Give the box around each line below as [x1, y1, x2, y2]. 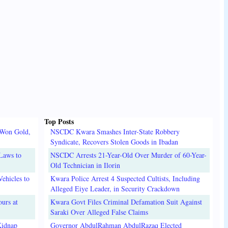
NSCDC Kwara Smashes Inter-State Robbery [50, 127, 180, 137]
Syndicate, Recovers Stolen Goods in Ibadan [50, 137, 178, 147]
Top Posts [44, 116, 74, 127]
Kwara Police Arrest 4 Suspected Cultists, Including [50, 174, 200, 184]
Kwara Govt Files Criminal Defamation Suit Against [50, 197, 202, 207]
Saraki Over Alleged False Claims [50, 207, 148, 217]
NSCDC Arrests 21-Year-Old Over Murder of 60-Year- [50, 150, 207, 160]
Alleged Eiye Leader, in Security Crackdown [50, 184, 180, 194]
